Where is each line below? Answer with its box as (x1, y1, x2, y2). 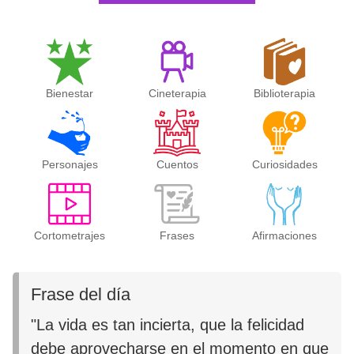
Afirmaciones (252, 229, 317, 243)
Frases (160, 229, 194, 243)
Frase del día (31, 284, 131, 305)
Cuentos (156, 158, 198, 171)
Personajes (41, 158, 98, 171)
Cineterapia (148, 87, 206, 100)
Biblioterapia (254, 87, 315, 100)
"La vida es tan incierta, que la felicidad (31, 316, 305, 334)
